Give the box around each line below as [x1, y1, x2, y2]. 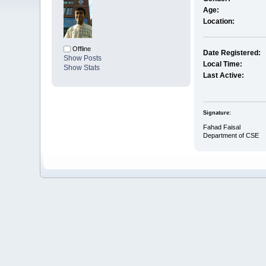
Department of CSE [202, 131, 259, 139]
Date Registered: [202, 49, 261, 58]
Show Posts [64, 54, 102, 63]
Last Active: [202, 71, 244, 80]
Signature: [202, 109, 231, 116]
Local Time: [202, 60, 242, 69]
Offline [71, 45, 91, 53]
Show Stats [64, 64, 100, 72]
